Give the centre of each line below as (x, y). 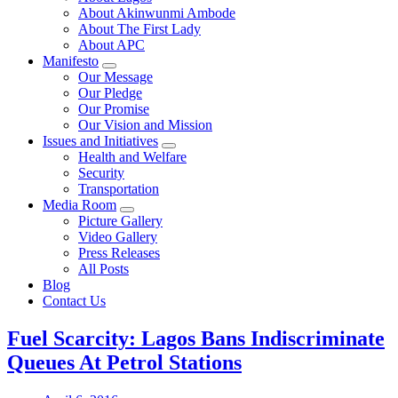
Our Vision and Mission (145, 124)
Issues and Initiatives (100, 140)
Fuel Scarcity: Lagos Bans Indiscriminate (196, 338)
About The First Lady (139, 28)
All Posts (103, 268)
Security (101, 172)
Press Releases (119, 252)
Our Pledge (110, 92)
